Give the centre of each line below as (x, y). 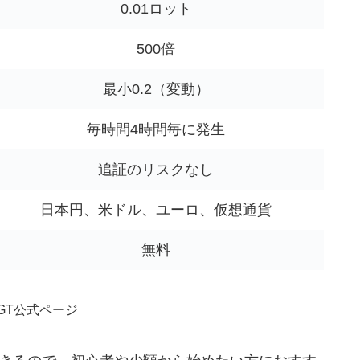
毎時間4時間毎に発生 (156, 130)
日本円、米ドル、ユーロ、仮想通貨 (156, 210)
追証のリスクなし (156, 170)
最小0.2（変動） (156, 90)
